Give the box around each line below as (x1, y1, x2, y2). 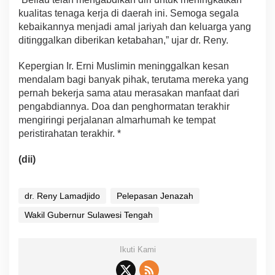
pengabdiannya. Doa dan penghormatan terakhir (18, 101, 230, 112)
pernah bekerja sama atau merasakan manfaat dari (18, 88, 239, 99)
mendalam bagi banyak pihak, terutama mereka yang (18, 74, 249, 85)
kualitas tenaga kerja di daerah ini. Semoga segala (18, 8, 239, 19)
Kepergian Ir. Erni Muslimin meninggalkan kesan (18, 61, 229, 72)
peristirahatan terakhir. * (18, 128, 121, 139)
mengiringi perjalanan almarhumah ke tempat (18, 115, 215, 126)
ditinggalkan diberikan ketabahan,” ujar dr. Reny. (18, 35, 228, 46)
